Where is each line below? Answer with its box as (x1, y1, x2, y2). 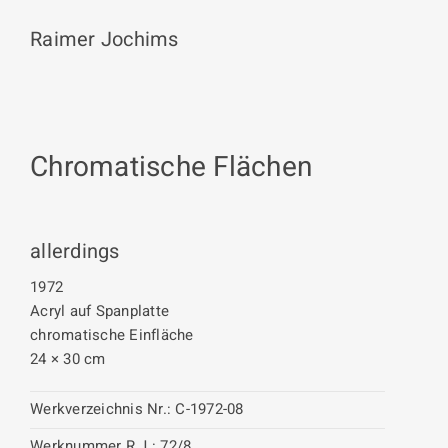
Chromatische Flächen (30, 147, 312, 188)
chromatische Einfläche (30, 324, 194, 346)
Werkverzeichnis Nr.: (30, 398, 171, 420)
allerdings (30, 237, 120, 266)
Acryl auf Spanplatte (30, 300, 169, 322)
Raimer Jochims (30, 25, 179, 54)
